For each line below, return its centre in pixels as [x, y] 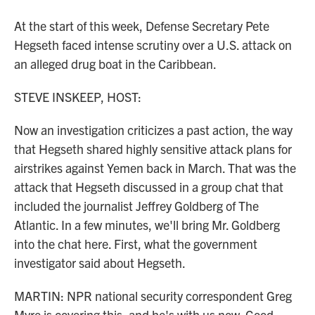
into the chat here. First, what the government [136, 244]
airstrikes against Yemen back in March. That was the [155, 168]
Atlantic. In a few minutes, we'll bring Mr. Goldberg [147, 225]
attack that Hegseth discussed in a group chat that [149, 187]
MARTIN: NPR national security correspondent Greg [153, 296]
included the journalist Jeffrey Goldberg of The [136, 206]
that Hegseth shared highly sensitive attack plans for [153, 149]
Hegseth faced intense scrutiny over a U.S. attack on [153, 45]
